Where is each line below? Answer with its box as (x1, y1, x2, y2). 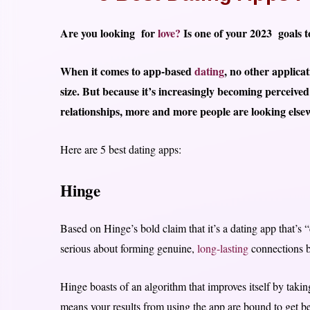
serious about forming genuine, (60, 240, 197, 255)
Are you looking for (60, 25, 158, 42)
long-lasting (197, 240, 248, 255)
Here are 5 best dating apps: (60, 142, 181, 157)
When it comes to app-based (60, 63, 194, 80)
